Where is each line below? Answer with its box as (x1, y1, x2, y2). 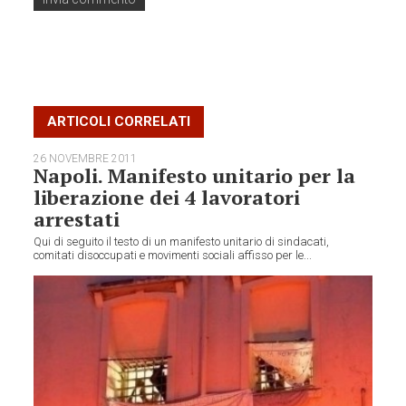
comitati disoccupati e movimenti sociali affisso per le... (34, 248, 313, 263)
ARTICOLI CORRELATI (47, 113, 191, 130)
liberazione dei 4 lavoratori (34, 184, 301, 211)
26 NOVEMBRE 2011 (34, 152, 138, 166)
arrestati (34, 206, 121, 233)
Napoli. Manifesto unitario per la (34, 162, 356, 189)
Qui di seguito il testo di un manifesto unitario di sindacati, (34, 235, 330, 249)
